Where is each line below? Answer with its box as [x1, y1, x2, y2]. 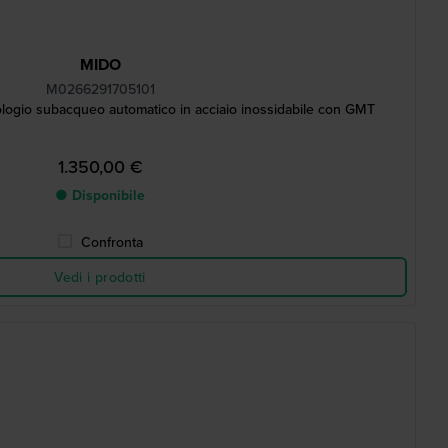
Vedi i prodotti [54, 267, 146, 287]
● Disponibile [55, 185, 145, 205]
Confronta [81, 232, 143, 252]
